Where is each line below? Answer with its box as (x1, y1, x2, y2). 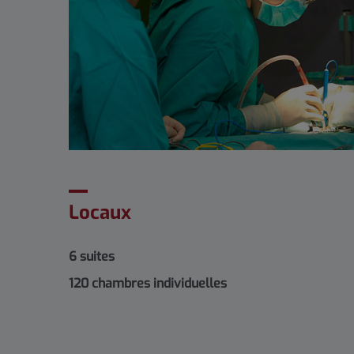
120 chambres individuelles (69, 275, 227, 292)
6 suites (69, 248, 115, 265)
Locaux (69, 200, 131, 226)
